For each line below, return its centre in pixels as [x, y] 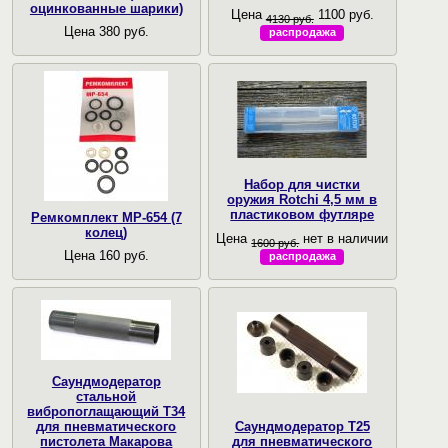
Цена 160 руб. [106, 256]
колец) [106, 232]
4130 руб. [289, 18]
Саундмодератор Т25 [302, 426]
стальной [106, 396]
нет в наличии [344, 238]
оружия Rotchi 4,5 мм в [302, 200]
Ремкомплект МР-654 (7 [106, 217]
